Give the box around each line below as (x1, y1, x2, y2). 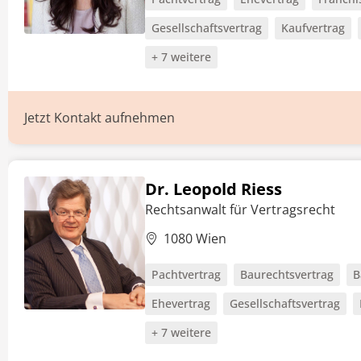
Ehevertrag (151, 296, 210, 311)
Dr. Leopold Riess (145, 178, 282, 200)
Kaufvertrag (281, 20, 345, 35)
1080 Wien (164, 230, 226, 247)
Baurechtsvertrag (240, 267, 334, 282)
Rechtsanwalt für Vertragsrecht (145, 201, 335, 218)
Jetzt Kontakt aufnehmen (24, 109, 175, 127)
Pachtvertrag (151, 267, 221, 282)
